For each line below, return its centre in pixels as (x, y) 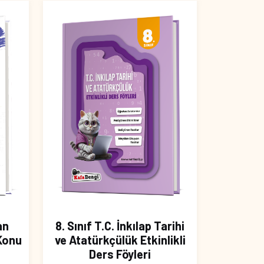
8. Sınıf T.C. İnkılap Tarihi (120, 226)
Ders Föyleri (120, 254)
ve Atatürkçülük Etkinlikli (120, 240)
